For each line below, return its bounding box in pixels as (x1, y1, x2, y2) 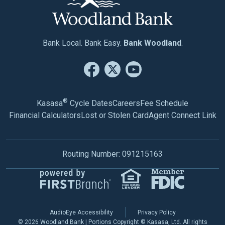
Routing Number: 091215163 (62, 149, 163, 159)
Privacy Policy (137, 209, 176, 216)
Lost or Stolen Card (80, 110, 149, 120)
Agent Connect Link (148, 110, 216, 120)
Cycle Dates (68, 98, 113, 108)
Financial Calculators (9, 110, 81, 120)
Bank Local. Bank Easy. (42, 38, 124, 48)
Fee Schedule (140, 98, 188, 108)
